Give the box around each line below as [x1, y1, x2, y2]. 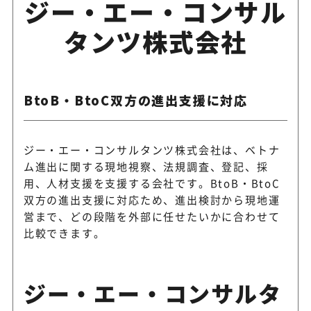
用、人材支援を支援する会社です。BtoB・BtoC [23, 175, 280, 190]
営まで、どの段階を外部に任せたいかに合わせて [23, 208, 280, 224]
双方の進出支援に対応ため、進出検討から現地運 [23, 192, 280, 207]
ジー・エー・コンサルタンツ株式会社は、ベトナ [23, 142, 280, 157]
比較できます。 [23, 225, 106, 240]
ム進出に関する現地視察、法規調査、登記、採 [23, 158, 269, 174]
